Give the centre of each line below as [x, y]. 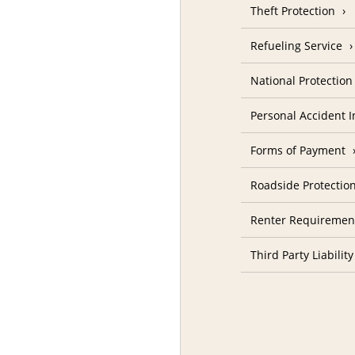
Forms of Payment [298, 151]
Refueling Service [297, 46]
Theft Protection [293, 11]
